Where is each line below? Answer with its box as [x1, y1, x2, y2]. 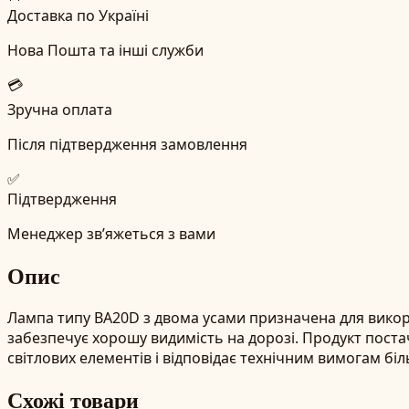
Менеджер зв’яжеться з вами [7, 223, 215, 244]
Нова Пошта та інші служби [7, 39, 204, 60]
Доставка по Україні [7, 5, 149, 26]
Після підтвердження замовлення [7, 133, 247, 154]
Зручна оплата [7, 99, 112, 120]
